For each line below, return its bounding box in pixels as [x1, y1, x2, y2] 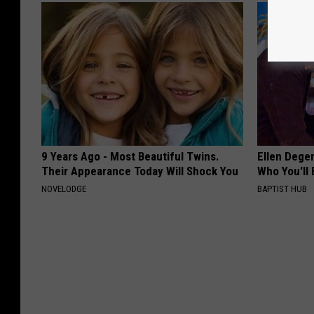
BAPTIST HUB [257, 184, 308, 195]
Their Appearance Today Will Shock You [41, 164, 238, 179]
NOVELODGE [41, 184, 86, 195]
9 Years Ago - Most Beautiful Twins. [41, 149, 219, 164]
